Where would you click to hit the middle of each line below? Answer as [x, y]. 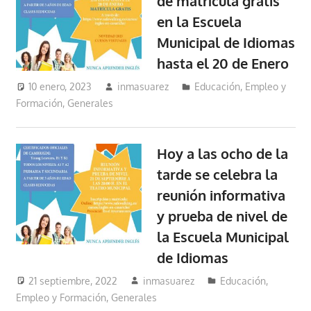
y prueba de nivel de [222, 216]
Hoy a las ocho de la [223, 153]
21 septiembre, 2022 [73, 280]
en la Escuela [200, 22]
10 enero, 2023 [60, 86]
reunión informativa [221, 195]
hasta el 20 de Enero [223, 64]
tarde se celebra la [218, 174]
